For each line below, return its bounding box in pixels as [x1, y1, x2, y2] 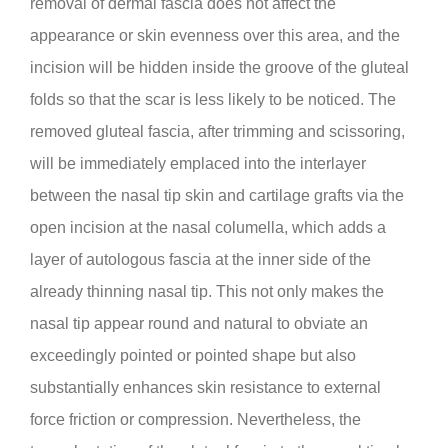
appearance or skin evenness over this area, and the [30, 26, 400, 44]
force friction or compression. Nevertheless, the [30, 410, 361, 428]
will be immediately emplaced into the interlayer [30, 154, 366, 172]
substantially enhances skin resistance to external [30, 378, 381, 396]
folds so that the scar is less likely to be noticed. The [30, 90, 396, 108]
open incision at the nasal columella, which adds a [30, 218, 386, 236]
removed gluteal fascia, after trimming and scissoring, [30, 122, 405, 140]
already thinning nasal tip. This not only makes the [30, 282, 384, 300]
